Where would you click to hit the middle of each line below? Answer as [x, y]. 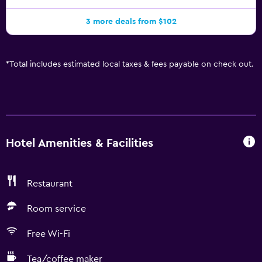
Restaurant [50, 184]
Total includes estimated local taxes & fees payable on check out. [132, 64]
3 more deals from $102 [131, 22]
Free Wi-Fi [49, 234]
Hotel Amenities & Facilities [80, 143]
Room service [56, 209]
